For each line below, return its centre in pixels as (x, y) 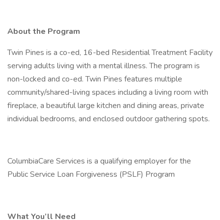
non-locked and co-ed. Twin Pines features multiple (95, 79)
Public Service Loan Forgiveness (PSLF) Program (91, 174)
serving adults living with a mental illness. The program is (104, 66)
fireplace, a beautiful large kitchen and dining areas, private (106, 106)
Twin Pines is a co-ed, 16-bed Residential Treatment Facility (110, 53)
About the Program (44, 31)
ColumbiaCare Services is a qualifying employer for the (99, 161)
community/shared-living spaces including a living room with (108, 92)
